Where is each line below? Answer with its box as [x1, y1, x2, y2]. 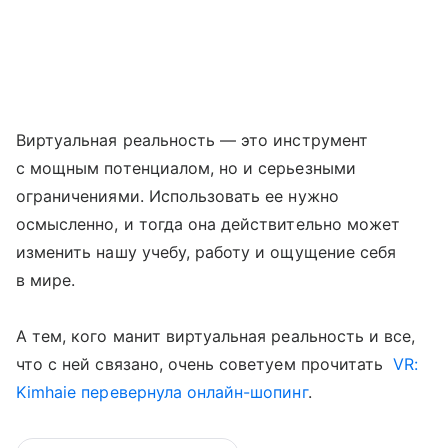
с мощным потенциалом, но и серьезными [16, 157, 356, 178]
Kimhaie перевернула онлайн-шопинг [16, 381, 308, 402]
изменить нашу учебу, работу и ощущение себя [16, 241, 397, 262]
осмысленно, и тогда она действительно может [16, 213, 401, 234]
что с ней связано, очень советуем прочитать [16, 353, 394, 374]
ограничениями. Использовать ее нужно [16, 185, 339, 206]
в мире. [16, 269, 76, 290]
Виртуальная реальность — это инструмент [16, 129, 368, 150]
